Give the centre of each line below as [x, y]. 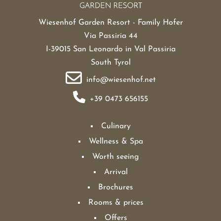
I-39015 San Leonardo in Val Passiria [110, 49]
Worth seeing [116, 157]
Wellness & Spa [116, 141]
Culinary [116, 126]
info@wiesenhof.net [121, 80]
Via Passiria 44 [110, 36]
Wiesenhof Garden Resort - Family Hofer [110, 22]
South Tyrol [110, 62]
